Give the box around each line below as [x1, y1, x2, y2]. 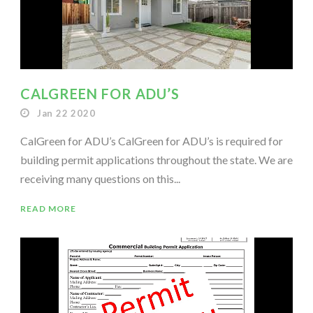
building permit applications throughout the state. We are [20, 152, 293, 166]
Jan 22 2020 [36, 107, 96, 119]
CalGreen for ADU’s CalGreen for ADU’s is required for [20, 133, 283, 147]
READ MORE [20, 203, 76, 214]
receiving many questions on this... [20, 171, 180, 185]
